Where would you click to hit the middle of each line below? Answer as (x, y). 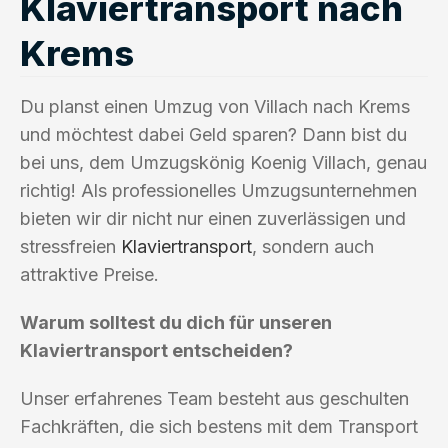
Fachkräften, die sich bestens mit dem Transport (219, 426)
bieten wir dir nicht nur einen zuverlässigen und (213, 218)
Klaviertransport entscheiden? (156, 350)
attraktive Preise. (89, 274)
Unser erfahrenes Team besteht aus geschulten (214, 398)
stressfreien (70, 246)
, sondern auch (313, 246)
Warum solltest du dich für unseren (176, 322)
